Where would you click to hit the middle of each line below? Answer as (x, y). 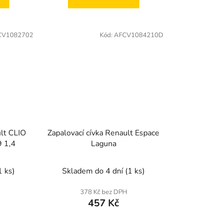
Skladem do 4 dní (94, 171)
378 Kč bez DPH (103, 192)
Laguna (103, 143)
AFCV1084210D (138, 35)
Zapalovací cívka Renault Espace (104, 133)
